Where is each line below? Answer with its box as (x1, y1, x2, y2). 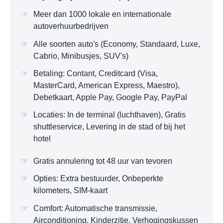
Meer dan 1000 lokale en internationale (33, 10, 171, 19)
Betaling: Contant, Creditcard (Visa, (33, 69, 158, 78)
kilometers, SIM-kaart (33, 186, 108, 195)
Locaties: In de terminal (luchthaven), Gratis (33, 110, 186, 119)
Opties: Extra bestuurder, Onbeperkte (33, 174, 163, 183)
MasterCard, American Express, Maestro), (33, 81, 180, 90)
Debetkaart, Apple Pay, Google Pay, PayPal (33, 93, 187, 102)
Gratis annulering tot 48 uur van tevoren (33, 157, 172, 166)
